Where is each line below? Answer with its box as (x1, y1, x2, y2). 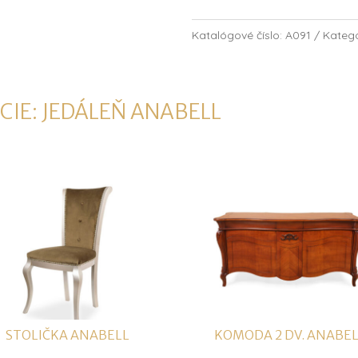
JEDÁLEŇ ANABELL (42, 97, 222, 125)
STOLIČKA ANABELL (5, 326, 129, 343)
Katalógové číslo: (192, 28, 286, 43)
